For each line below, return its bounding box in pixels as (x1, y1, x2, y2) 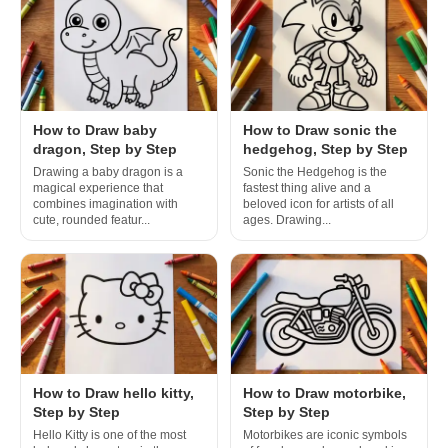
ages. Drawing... (243, 212, 331, 227)
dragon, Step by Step (33, 140, 177, 157)
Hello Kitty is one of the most (33, 427, 186, 442)
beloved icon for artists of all (243, 196, 394, 211)
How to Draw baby (33, 121, 157, 138)
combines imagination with (33, 196, 178, 211)
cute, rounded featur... (33, 212, 150, 227)
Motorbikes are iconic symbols (243, 427, 407, 442)
